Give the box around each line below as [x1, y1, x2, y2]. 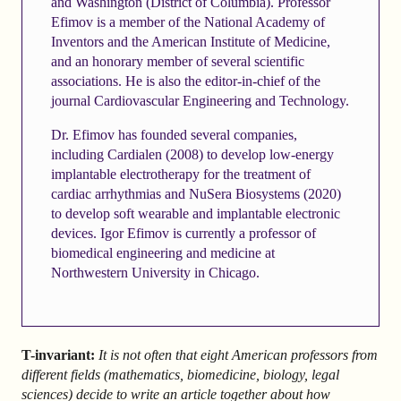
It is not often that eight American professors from [95, 346, 378, 363]
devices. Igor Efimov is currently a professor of [50, 225, 316, 241]
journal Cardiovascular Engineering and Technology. [50, 92, 349, 108]
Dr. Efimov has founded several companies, [50, 126, 297, 142]
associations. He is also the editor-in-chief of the [50, 73, 320, 89]
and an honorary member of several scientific [50, 53, 304, 69]
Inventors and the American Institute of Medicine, [50, 33, 330, 49]
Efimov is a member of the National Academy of [50, 13, 325, 30]
